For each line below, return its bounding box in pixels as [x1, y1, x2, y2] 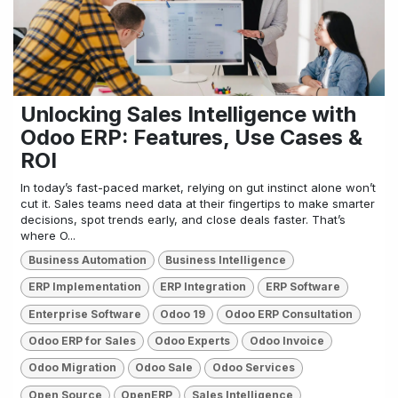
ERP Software [265, 280, 340, 294]
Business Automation [28, 252, 147, 267]
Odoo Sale [135, 361, 194, 375]
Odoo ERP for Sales [28, 334, 136, 348]
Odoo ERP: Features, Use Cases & [20, 123, 362, 150]
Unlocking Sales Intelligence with [20, 100, 356, 127]
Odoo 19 [160, 306, 206, 321]
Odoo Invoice [249, 334, 324, 348]
